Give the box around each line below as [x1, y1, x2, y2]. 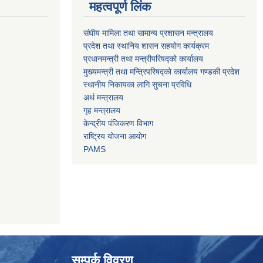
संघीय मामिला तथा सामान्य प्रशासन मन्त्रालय [83, 28, 213, 38]
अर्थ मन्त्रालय [83, 93, 123, 103]
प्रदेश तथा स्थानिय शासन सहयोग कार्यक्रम [83, 41, 209, 51]
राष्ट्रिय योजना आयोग [83, 131, 146, 141]
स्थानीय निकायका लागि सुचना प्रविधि [83, 80, 191, 90]
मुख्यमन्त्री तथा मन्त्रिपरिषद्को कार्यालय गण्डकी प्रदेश [83, 67, 242, 77]
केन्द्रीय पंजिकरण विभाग [83, 119, 153, 129]
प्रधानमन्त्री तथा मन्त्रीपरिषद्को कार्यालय [83, 54, 203, 64]
